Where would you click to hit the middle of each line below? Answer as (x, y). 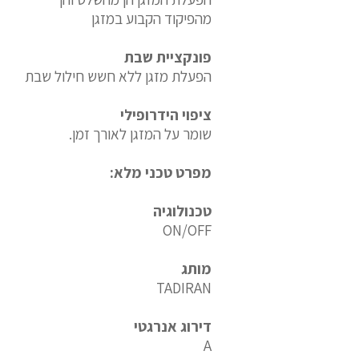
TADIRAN (184, 288)
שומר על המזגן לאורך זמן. (140, 134)
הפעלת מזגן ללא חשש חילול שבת (118, 76)
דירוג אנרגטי (173, 326)
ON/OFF (187, 230)
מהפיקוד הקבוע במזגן (151, 18)
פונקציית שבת (168, 57)
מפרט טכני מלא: (161, 172)
